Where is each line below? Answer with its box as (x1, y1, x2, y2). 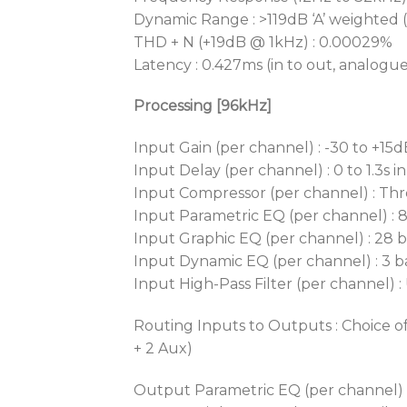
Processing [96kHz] (134, 97, 272, 115)
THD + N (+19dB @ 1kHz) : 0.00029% (134, 33, 392, 51)
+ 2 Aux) (134, 339, 193, 357)
